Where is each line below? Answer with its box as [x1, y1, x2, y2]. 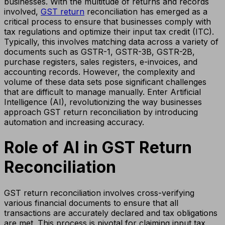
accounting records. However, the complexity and [4, 66, 195, 77]
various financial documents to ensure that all [4, 197, 178, 208]
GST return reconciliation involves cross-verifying [4, 187, 194, 198]
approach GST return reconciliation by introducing [4, 106, 198, 117]
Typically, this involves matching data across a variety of [4, 36, 218, 47]
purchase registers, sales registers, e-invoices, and [4, 56, 197, 67]
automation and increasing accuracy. [4, 117, 144, 127]
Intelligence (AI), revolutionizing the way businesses [4, 96, 202, 107]
